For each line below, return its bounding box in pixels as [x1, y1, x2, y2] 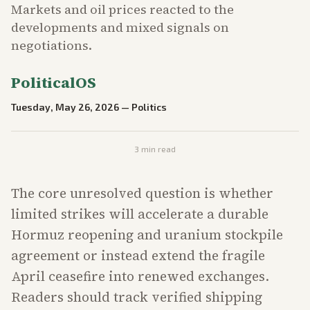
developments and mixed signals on [11, 19, 229, 36]
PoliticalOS [11, 72, 96, 93]
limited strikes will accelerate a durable [11, 205, 268, 223]
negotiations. [11, 37, 92, 54]
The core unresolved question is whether [11, 184, 273, 202]
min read [139, 144, 176, 154]
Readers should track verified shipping [11, 288, 262, 306]
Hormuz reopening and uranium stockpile [11, 226, 283, 244]
